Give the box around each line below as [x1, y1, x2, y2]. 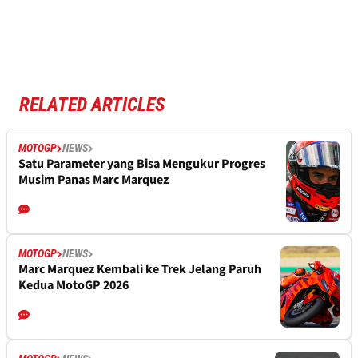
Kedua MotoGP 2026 [18, 276, 129, 295]
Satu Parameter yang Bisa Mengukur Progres [18, 155, 265, 173]
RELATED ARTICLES [19, 93, 165, 117]
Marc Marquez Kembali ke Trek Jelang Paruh [18, 261, 261, 279]
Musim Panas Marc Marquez [18, 171, 169, 189]
